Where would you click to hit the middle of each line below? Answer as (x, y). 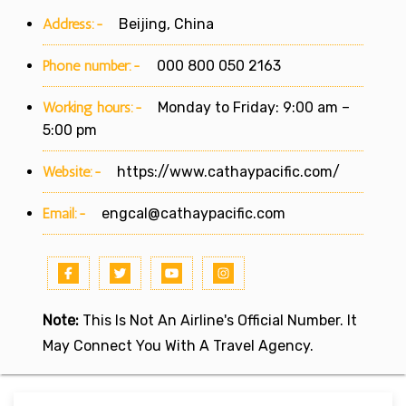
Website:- (72, 171)
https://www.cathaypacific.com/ (228, 171)
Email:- (65, 213)
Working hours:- (93, 107)
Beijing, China (159, 24)
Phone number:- (94, 65)
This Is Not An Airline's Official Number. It (218, 320)
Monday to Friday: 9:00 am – (246, 107)
